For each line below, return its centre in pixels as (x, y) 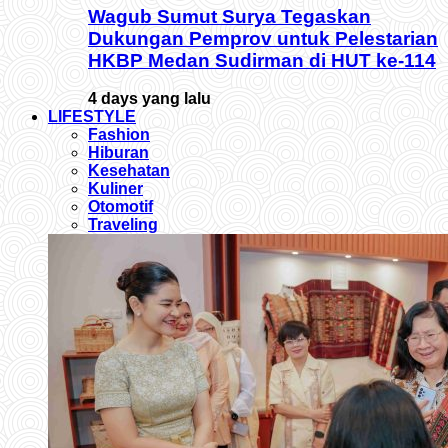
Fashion (119, 135)
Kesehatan (129, 171)
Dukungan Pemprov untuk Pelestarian (263, 38)
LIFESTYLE (92, 117)
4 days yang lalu (149, 99)
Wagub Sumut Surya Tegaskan (229, 16)
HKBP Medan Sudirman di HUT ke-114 (262, 60)
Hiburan (118, 153)
